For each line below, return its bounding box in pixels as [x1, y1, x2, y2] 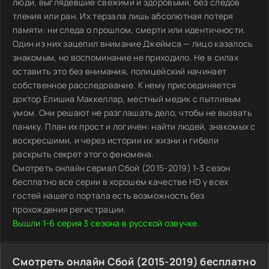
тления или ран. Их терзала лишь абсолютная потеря [13, 10, 234, 22]
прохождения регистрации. [13, 204, 127, 215]
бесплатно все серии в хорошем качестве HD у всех [13, 176, 229, 187]
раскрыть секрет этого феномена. [13, 148, 154, 160]
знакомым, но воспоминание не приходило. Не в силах [13, 52, 238, 63]
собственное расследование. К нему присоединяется [13, 79, 237, 91]
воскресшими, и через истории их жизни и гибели [13, 134, 219, 146]
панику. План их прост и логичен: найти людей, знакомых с [13, 121, 256, 132]
